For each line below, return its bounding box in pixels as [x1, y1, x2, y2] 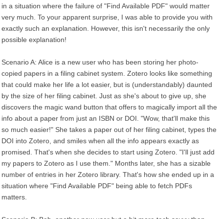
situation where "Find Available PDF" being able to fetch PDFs [1, 182, 192, 190]
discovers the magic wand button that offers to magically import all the [1, 103, 217, 111]
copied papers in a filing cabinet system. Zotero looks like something [1, 69, 212, 77]
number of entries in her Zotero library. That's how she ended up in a [1, 171, 214, 178]
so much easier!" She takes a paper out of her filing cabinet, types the [1, 126, 217, 133]
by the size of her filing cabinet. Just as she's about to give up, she [1, 92, 206, 100]
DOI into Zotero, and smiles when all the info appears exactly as [1, 137, 199, 145]
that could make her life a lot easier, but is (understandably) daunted [1, 81, 212, 88]
